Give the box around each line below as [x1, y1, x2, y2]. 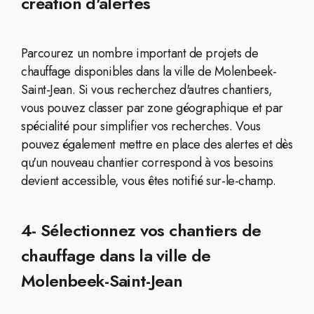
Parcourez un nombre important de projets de [21, 44, 259, 62]
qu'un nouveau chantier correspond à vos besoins [21, 153, 273, 172]
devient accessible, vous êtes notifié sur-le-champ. [21, 172, 276, 190]
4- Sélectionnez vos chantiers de [21, 218, 261, 243]
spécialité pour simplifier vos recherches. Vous [21, 117, 261, 135]
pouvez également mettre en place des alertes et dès [21, 135, 293, 153]
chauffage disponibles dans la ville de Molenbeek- [21, 62, 277, 81]
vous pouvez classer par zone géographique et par [21, 99, 283, 117]
